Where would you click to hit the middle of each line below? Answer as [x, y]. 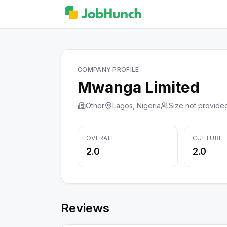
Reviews [85, 208]
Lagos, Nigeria [137, 106]
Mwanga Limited [139, 87]
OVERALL [101, 138]
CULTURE [208, 138]
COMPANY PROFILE [108, 70]
